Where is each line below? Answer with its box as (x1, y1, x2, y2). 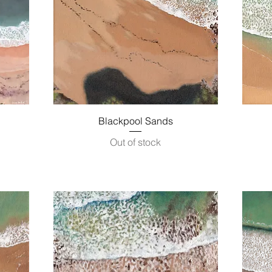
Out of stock (110, 136, 161, 149)
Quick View (114, 114, 157, 126)
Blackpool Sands (98, 115, 173, 127)
